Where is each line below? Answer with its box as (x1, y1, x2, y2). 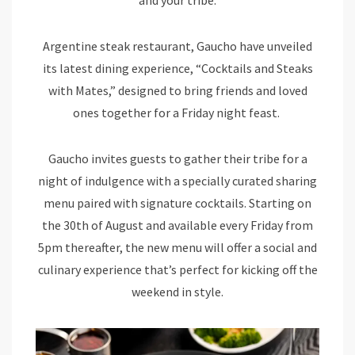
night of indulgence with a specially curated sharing (38, 172, 317, 189)
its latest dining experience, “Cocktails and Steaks (42, 59, 313, 76)
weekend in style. (132, 283, 223, 300)
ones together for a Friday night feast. (73, 104, 282, 120)
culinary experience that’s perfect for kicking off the (37, 261, 318, 277)
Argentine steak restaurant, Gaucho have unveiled (43, 37, 312, 54)
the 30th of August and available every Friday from (42, 216, 313, 233)
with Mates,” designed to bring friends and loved (48, 82, 307, 98)
